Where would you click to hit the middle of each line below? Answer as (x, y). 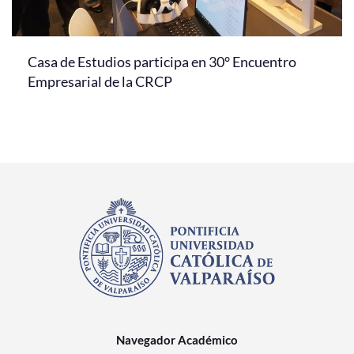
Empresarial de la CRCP (100, 82)
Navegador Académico (177, 340)
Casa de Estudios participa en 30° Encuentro (162, 62)
